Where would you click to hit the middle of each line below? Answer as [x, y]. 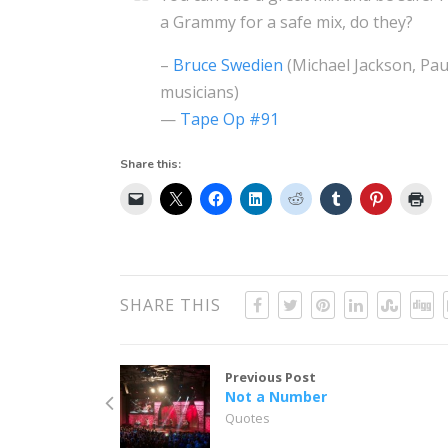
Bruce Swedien [228, 64]
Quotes [248, 417]
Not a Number [276, 396]
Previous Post [271, 376]
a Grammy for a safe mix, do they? [287, 21]
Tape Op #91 [230, 118]
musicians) [200, 91]
